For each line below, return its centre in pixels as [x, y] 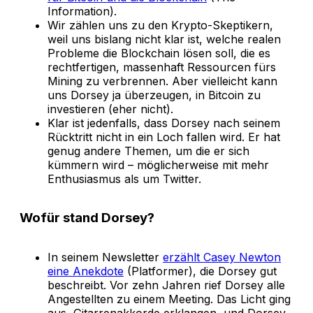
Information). [82, 11]
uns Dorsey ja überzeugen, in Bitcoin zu [154, 95]
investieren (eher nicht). [110, 109]
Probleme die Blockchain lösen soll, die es [159, 53]
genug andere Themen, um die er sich [148, 151]
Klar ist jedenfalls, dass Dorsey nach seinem [164, 123]
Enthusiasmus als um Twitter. [124, 179]
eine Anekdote [86, 271]
